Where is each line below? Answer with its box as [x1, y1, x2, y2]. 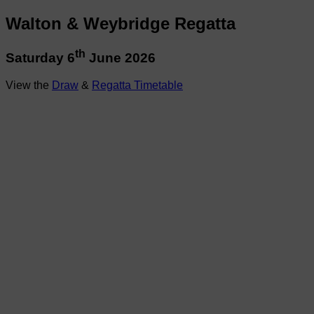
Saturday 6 [6, 50, 75, 66]
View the [6, 78, 52, 91]
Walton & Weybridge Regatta [6, 13, 235, 33]
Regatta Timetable [92, 78, 183, 91]
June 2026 [86, 50, 156, 66]
